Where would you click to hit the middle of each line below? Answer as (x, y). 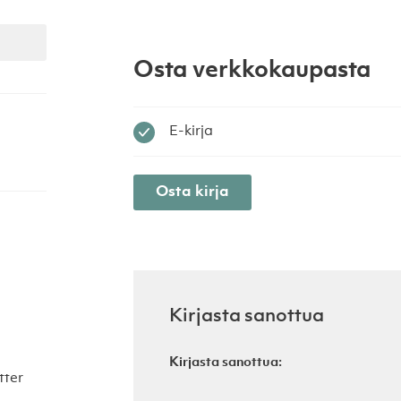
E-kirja (191, 131)
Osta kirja (192, 192)
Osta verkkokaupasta (252, 71)
